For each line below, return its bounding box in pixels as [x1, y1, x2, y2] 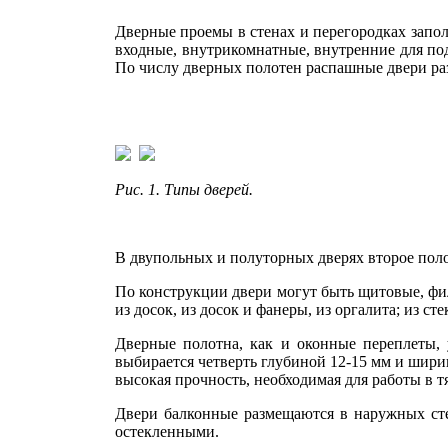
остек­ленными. [115, 423, 219, 440]
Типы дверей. [164, 181, 253, 198]
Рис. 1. [115, 181, 164, 198]
